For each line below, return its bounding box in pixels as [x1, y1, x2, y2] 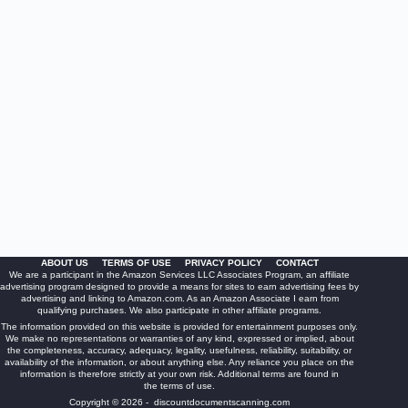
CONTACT [275, 258, 319, 268]
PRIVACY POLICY [184, 258, 262, 268]
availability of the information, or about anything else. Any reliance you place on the [5, 357, 355, 367]
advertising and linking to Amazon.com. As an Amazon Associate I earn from [20, 293, 339, 303]
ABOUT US [40, 258, 88, 268]
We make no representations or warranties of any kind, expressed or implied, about [5, 333, 354, 343]
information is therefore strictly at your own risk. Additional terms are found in [20, 369, 340, 379]
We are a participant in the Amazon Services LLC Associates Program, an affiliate [9, 270, 351, 280]
